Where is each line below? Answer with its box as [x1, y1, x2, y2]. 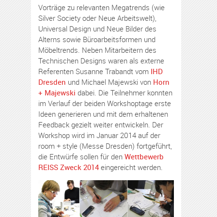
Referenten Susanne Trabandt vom [38, 66, 151, 76]
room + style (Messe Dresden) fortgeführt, [38, 140, 172, 151]
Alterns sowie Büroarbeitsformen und [38, 34, 155, 44]
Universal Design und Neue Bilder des [38, 23, 156, 33]
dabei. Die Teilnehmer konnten [76, 87, 172, 97]
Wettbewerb [124, 151, 164, 161]
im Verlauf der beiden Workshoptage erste [38, 98, 171, 108]
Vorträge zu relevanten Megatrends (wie [38, 2, 165, 12]
